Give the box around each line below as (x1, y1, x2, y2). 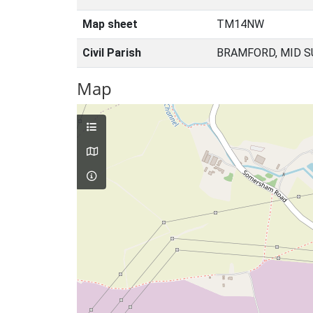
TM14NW (217, 17, 264, 31)
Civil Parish (82, 46, 141, 59)
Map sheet (82, 17, 138, 31)
